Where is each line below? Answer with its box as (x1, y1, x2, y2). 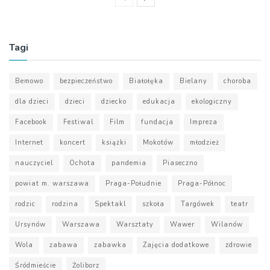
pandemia (111, 158, 146, 168)
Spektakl (95, 199, 126, 209)
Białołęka (129, 76, 163, 86)
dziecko (101, 96, 127, 106)
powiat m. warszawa (15, 178, 89, 188)
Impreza (190, 117, 218, 127)
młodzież (190, 137, 219, 147)
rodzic (15, 199, 36, 209)
